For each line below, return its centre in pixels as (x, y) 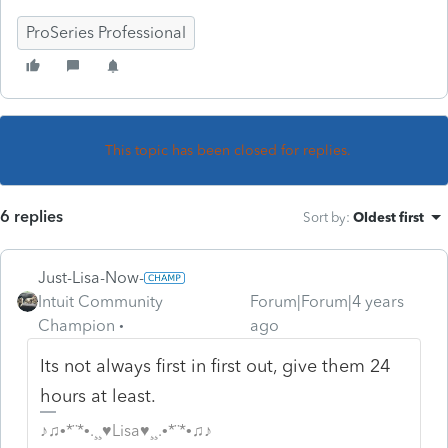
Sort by (324, 216)
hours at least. (98, 395)
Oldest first (388, 216)
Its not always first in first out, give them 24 (215, 365)
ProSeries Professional (106, 32)
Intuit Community (100, 301)
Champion (76, 325)
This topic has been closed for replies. (228, 150)
